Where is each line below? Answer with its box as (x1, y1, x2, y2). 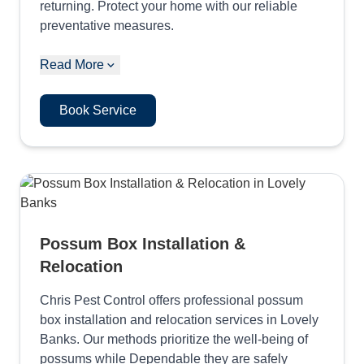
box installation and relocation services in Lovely (40, 313, 318, 327)
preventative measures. (40, 19, 174, 32)
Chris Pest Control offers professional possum (40, 293, 303, 307)
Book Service (59, 103, 136, 117)
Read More (40, 58, 104, 71)
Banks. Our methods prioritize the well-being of (40, 332, 308, 346)
